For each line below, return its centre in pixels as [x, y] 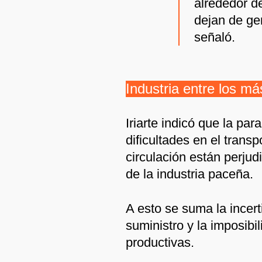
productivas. [160, 242]
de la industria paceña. [189, 174]
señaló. [215, 37]
